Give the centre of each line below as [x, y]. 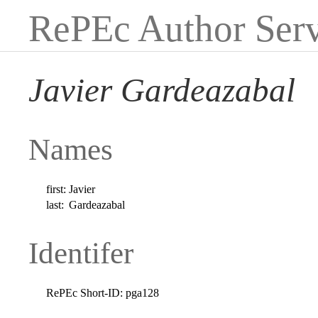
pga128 [143, 292]
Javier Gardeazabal [162, 91]
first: [56, 189]
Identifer [81, 253]
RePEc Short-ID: [85, 292]
